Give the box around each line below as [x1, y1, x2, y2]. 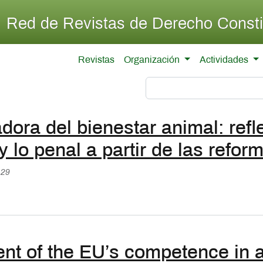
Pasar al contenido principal [130, 2, 236, 11]
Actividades [199, 56, 251, 65]
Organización [124, 56, 183, 65]
